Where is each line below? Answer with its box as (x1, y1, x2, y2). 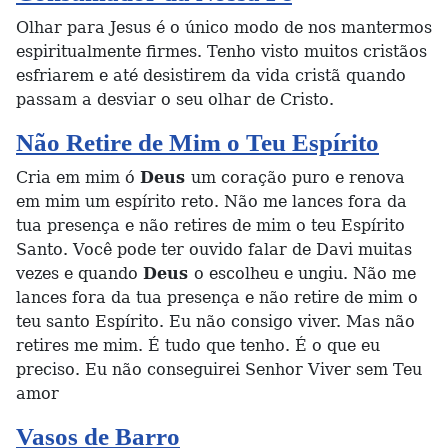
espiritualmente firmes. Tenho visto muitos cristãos (16, 42, 427, 61)
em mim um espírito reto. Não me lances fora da (16, 192, 407, 211)
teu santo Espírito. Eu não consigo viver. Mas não (16, 312, 415, 331)
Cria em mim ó (16, 168, 140, 187)
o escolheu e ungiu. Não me (194, 264, 416, 283)
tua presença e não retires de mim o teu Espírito (16, 216, 405, 235)
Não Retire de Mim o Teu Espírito (16, 129, 379, 156)
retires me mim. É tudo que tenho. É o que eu (16, 336, 380, 355)
